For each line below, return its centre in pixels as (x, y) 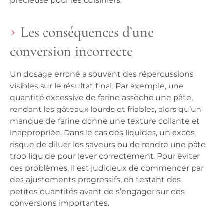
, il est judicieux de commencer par (136, 168)
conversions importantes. (59, 203)
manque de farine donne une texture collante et (105, 121)
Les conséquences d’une (87, 32)
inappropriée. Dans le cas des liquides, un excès (102, 133)
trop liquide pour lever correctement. (83, 156)
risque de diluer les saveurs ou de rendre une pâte (108, 145)
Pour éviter (178, 156)
